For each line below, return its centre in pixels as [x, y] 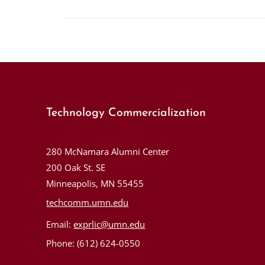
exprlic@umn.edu [109, 224]
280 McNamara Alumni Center [108, 151]
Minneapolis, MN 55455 [95, 183]
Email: [60, 224]
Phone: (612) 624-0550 [93, 243]
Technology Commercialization [126, 113]
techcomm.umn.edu [88, 202]
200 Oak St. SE [76, 167]
